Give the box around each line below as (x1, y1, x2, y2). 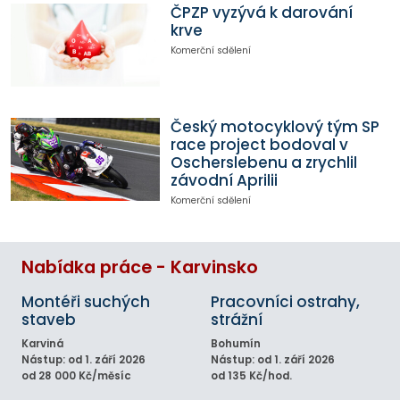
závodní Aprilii (170, 169, 278, 191)
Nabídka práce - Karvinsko (21, 254, 258, 279)
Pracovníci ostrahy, (211, 290, 360, 312)
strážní (211, 308, 262, 330)
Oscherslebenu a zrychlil (170, 151, 357, 173)
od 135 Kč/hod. (211, 368, 292, 383)
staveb (21, 308, 76, 330)
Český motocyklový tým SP (170, 115, 379, 137)
